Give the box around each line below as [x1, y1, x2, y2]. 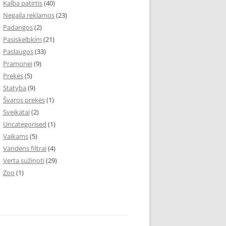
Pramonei [3, 59, 32, 68]
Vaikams [3, 132, 28, 141]
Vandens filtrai [3, 144, 46, 153]
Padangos [3, 23, 33, 32]
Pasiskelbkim [3, 35, 42, 44]
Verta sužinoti [3, 156, 44, 165]
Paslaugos [3, 47, 33, 56]
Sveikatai [3, 107, 30, 117]
